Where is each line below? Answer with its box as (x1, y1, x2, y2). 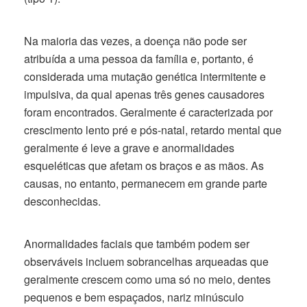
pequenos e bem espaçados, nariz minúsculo (24, 289, 244, 305)
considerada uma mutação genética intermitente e (24, 69, 266, 84)
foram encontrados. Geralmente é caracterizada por (24, 104, 273, 120)
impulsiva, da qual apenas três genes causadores (24, 86, 265, 102)
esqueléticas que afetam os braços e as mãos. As (24, 158, 264, 173)
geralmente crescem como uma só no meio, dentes (24, 271, 271, 287)
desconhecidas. (24, 193, 101, 209)
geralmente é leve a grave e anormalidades (24, 140, 234, 156)
